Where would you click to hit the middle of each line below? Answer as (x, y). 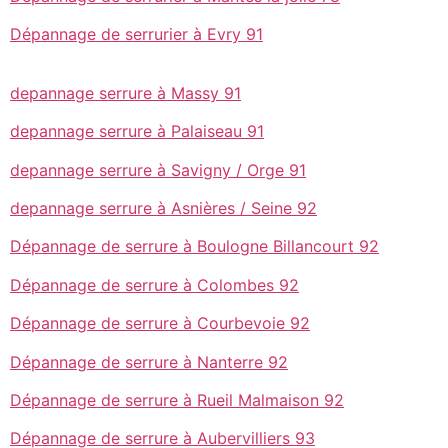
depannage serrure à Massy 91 (125, 92)
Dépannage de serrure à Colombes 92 (154, 284)
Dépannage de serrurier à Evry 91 (136, 33)
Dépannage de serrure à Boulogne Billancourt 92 (194, 246)
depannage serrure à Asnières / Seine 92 (163, 208)
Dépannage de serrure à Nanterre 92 (149, 361)
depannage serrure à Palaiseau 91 (137, 131)
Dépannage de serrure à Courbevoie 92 (160, 323)
